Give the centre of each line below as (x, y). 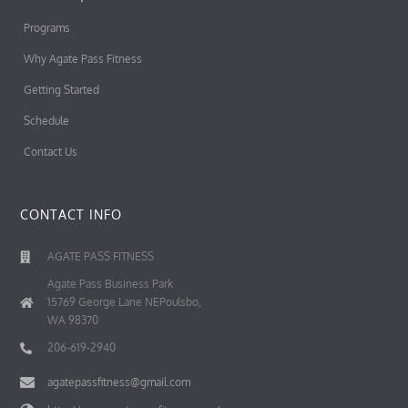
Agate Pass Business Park (111, 284)
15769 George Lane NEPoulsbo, (125, 302)
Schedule (46, 121)
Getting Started (61, 90)
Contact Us (50, 152)
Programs (46, 28)
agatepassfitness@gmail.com (118, 382)
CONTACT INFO (71, 215)
